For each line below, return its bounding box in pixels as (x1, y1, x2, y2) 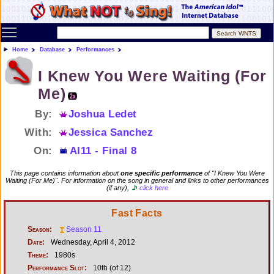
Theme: (28, 250, 48, 259)
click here (139, 184, 168, 191)
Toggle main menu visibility (18, 23, 124, 32)
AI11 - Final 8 (69, 144, 137, 157)
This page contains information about (9, 169, 120, 177)
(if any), (106, 184, 131, 191)
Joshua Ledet (68, 108, 137, 120)
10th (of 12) (91, 263, 131, 272)
